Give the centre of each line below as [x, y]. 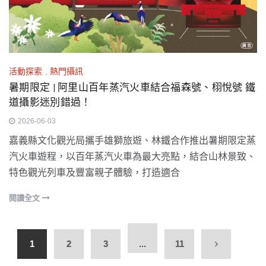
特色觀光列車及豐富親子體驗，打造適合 [94, 173]
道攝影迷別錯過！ [50, 102]
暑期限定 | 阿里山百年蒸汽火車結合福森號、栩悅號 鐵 [132, 88]
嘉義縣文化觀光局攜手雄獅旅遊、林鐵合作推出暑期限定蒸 [132, 141]
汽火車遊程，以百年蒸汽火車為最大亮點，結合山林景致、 [132, 157]
